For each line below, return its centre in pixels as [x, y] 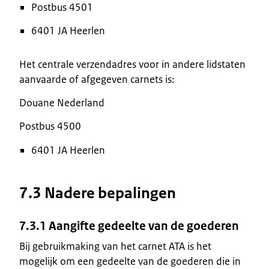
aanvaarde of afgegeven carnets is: [97, 79]
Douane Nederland [62, 102]
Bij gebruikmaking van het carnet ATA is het [115, 246]
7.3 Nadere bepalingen [98, 193]
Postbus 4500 [50, 126]
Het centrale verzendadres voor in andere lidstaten [132, 64]
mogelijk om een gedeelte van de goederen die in [130, 261]
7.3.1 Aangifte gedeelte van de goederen [129, 226]
